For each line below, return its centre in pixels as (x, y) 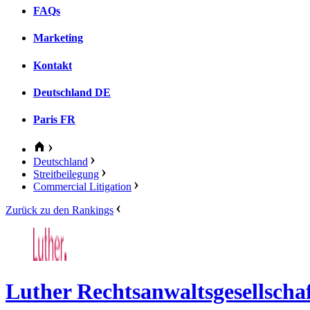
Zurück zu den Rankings (60, 210)
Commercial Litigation (82, 187)
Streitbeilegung (66, 174)
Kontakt (53, 65)
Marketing (58, 38)
